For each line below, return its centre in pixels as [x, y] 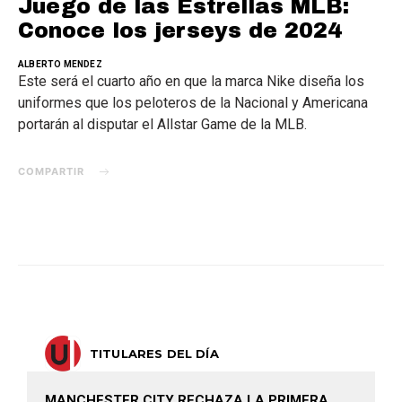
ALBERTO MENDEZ [60, 64]
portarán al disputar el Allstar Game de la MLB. [162, 124]
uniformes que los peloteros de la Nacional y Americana [193, 103]
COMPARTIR [51, 171]
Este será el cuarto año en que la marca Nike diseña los [191, 81]
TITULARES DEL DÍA [154, 354]
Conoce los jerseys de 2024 [180, 31]
